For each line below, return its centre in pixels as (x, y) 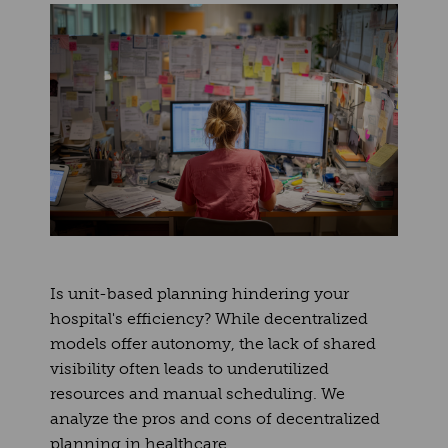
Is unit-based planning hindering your (199, 293)
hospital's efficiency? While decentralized (209, 318)
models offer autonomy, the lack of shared (213, 343)
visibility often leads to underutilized (189, 368)
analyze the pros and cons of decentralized (215, 418)
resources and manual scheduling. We (197, 393)
